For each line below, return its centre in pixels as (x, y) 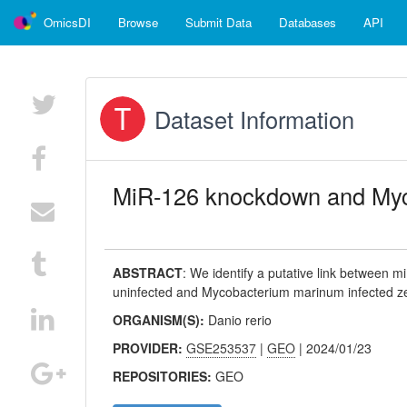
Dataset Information (255, 119)
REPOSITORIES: (164, 376)
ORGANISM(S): (161, 320)
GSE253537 (222, 348)
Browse (138, 22)
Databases (308, 22)
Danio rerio (240, 320)
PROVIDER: (150, 348)
